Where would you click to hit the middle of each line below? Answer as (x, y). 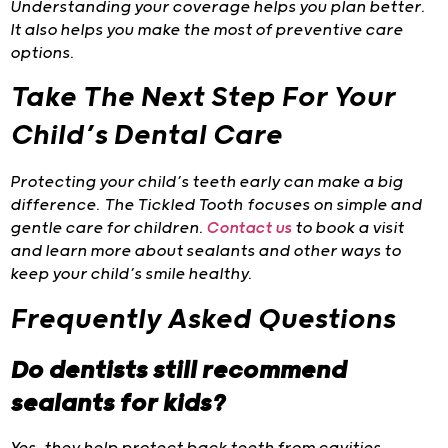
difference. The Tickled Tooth (126, 206)
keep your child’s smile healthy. (131, 275)
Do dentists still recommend (178, 370)
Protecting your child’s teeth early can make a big (206, 183)
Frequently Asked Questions (202, 319)
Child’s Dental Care (146, 136)
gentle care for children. (106, 229)
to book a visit (348, 229)
